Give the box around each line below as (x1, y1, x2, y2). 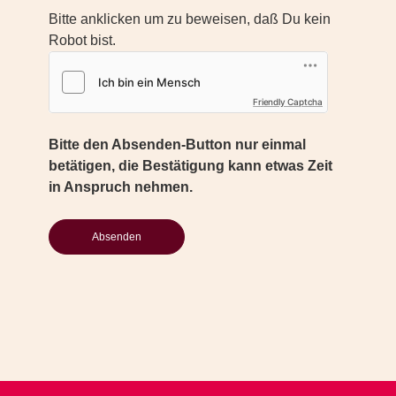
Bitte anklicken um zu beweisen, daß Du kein (49, 11, 331, 27)
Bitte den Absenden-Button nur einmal (49, 137, 306, 153)
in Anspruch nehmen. (49, 179, 193, 195)
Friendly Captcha (253, 96, 323, 108)
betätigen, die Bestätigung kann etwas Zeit (49, 158, 332, 174)
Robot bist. (49, 33, 116, 49)
